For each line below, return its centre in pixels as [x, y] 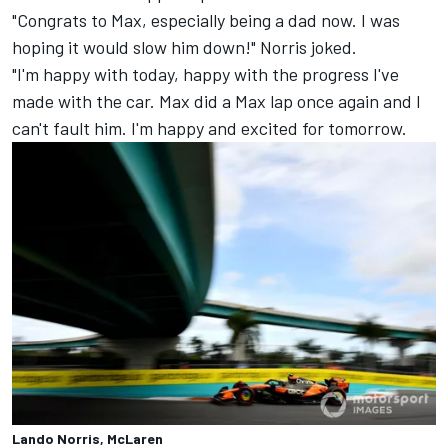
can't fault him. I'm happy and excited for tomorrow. [209, 128]
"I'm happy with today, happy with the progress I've [205, 74]
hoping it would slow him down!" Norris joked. [184, 47]
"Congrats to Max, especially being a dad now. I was [206, 20]
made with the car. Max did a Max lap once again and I [216, 101]
